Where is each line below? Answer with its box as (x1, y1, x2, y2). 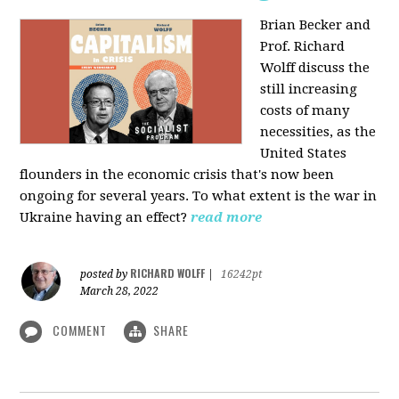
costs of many (260, 102, 350, 118)
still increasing (260, 80, 358, 97)
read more (191, 208, 263, 225)
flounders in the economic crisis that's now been (20, 166, 335, 183)
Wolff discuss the (260, 59, 370, 76)
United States (260, 144, 347, 161)
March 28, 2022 (80, 284, 159, 297)
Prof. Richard (260, 37, 346, 54)
